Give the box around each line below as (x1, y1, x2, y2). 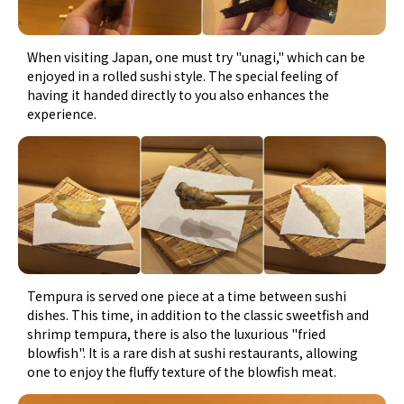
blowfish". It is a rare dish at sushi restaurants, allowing (27, 343, 359, 362)
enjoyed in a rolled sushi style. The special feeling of (27, 66, 339, 85)
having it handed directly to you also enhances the (27, 85, 330, 104)
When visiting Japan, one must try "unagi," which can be (27, 47, 366, 66)
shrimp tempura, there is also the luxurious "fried (27, 324, 326, 343)
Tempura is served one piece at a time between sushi (27, 286, 347, 305)
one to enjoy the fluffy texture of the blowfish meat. (27, 362, 337, 381)
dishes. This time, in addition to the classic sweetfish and (27, 305, 370, 324)
